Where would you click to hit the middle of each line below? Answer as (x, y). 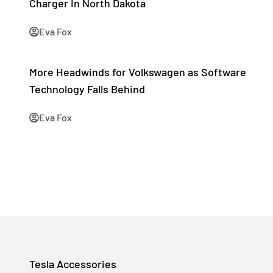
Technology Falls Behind (87, 89)
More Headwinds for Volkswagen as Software (138, 72)
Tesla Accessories (73, 264)
